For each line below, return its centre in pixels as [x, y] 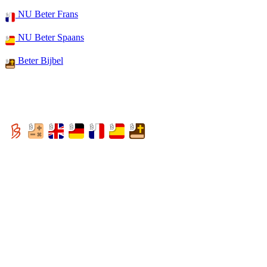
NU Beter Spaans [50, 37]
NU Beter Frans [47, 14]
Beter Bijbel [39, 60]
